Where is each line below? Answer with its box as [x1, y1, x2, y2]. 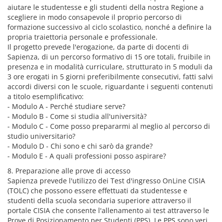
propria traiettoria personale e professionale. [7, 32, 158, 42]
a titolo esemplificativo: [7, 92, 84, 101]
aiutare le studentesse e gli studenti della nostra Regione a [7, 2, 204, 12]
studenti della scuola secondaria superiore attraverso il [7, 196, 191, 205]
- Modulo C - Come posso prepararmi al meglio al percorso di [7, 121, 210, 131]
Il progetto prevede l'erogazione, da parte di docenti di [7, 42, 189, 52]
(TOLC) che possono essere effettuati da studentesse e [7, 186, 187, 195]
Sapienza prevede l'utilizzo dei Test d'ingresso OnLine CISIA [7, 176, 205, 185]
